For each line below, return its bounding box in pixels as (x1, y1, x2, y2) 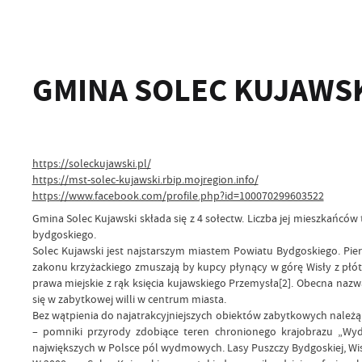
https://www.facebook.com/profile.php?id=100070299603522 (32, 188, 324, 203)
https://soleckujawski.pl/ (32, 156, 151, 170)
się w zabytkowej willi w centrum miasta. (32, 293, 226, 307)
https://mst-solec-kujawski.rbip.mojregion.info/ (32, 172, 259, 187)
